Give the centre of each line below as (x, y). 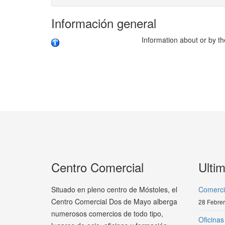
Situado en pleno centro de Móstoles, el (114, 189)
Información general (104, 23)
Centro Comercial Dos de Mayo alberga (114, 201)
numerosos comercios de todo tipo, (107, 213)
